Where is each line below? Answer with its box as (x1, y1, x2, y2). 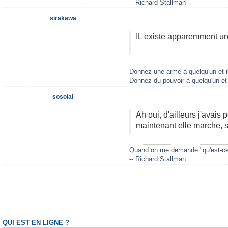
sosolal (52, 93, 74, 101)
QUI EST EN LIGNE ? (3, 219, 69, 227)
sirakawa (49, 15, 76, 22)
